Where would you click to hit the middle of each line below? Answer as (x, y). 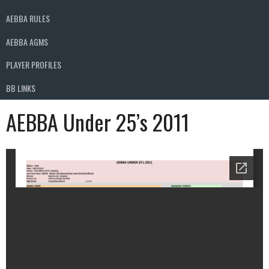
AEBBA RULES (28, 19)
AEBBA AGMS (27, 41)
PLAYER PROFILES (34, 65)
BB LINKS (21, 88)
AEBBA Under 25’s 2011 (98, 121)
